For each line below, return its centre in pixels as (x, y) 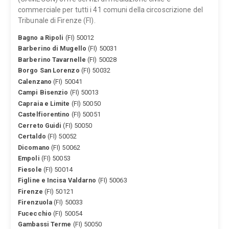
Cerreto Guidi (40, 125)
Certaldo (32, 136)
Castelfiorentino (44, 114)
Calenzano (35, 81)
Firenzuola (35, 202)
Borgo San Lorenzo (49, 71)
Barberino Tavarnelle (52, 59)
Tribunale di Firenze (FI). (57, 20)
